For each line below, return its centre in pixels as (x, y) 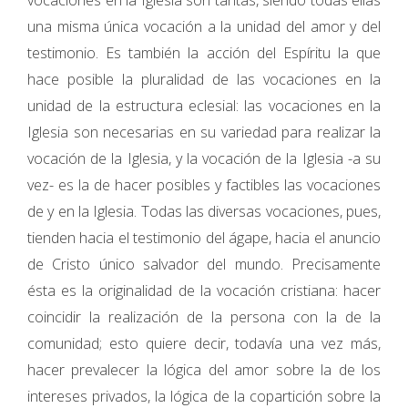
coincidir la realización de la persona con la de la (204, 317)
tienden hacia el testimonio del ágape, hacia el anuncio (204, 238)
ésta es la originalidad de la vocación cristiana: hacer (204, 291)
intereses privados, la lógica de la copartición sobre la (204, 396)
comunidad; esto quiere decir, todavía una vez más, (204, 343)
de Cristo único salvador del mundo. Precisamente (204, 264)
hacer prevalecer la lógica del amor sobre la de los (204, 370)
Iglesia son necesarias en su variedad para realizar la (204, 132)
